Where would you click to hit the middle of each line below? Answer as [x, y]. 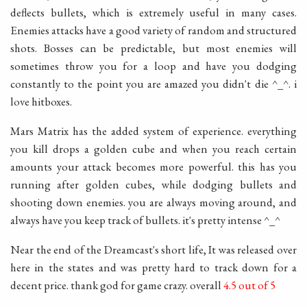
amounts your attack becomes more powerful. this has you [153, 167]
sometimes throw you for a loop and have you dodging [153, 66]
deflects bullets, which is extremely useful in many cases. [153, 13]
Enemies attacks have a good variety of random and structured [153, 30]
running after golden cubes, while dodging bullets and [153, 185]
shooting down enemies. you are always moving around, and [153, 202]
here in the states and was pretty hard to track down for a [153, 267]
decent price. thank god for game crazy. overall [117, 285]
